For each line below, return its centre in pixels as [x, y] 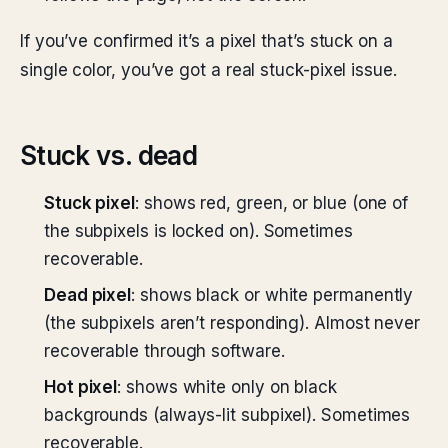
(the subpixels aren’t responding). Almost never [232, 323]
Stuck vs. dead [108, 155]
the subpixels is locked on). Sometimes [198, 231]
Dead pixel [88, 295]
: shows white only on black [227, 387]
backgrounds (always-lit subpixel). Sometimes [227, 415]
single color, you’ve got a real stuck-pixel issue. [208, 70]
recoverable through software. [164, 351]
